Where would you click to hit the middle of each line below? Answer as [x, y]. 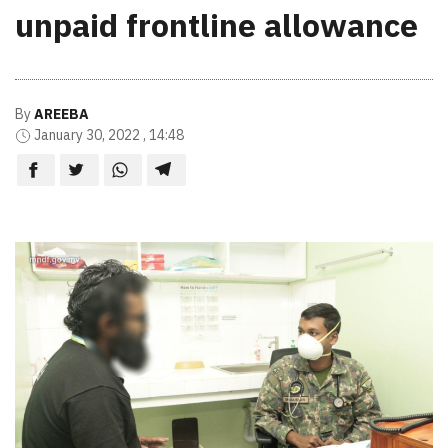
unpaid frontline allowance [216, 24]
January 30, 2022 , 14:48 [109, 134]
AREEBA [61, 113]
